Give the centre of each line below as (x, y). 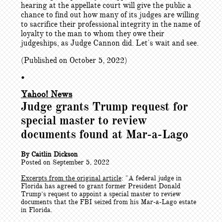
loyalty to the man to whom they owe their (93, 34)
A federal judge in (155, 178)
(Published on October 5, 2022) (74, 60)
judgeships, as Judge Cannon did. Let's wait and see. (110, 43)
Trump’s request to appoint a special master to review (101, 194)
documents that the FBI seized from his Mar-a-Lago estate (109, 202)
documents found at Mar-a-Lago (105, 134)
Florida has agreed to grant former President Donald (101, 186)
